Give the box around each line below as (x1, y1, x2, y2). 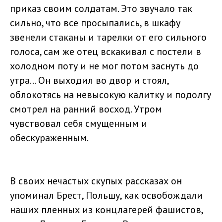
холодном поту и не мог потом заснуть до (10, 59, 199, 73)
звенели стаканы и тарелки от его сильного (10, 31, 207, 44)
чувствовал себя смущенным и (10, 117, 147, 130)
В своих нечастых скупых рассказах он (10, 174, 182, 188)
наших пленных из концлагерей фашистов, (10, 203, 203, 217)
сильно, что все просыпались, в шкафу (10, 16, 180, 30)
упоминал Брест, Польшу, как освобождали (10, 189, 203, 202)
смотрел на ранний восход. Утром (10, 103, 162, 116)
